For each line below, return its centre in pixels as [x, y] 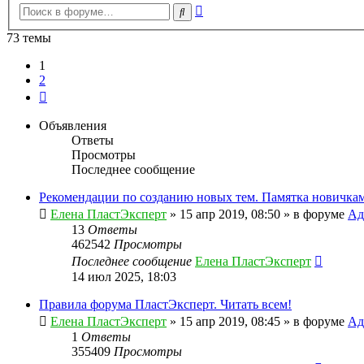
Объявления [73, 126]
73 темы [29, 38]
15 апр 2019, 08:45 [230, 322]
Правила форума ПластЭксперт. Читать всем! [165, 305]
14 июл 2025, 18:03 [124, 277]
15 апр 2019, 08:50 [230, 214]
